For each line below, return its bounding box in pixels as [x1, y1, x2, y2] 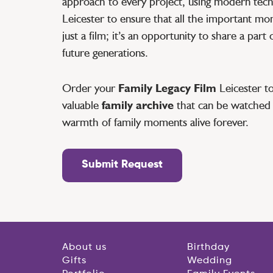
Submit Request [82, 159, 163, 170]
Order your [62, 81, 118, 94]
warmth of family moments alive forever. [62, 115, 249, 129]
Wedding [187, 256, 233, 266]
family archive [102, 98, 174, 112]
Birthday [187, 243, 230, 252]
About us [62, 243, 107, 252]
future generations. [62, 46, 148, 59]
